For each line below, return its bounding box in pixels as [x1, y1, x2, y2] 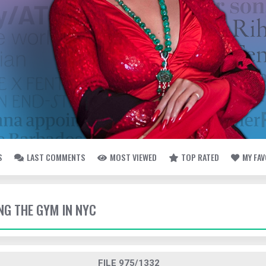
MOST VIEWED [110, 151, 157, 163]
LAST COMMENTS [27, 151, 85, 163]
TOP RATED [181, 151, 219, 163]
